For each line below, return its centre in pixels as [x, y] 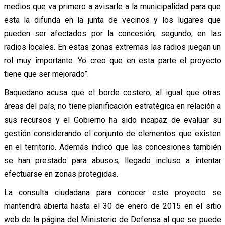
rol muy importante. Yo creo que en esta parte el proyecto [113, 61]
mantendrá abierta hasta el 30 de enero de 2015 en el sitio [113, 206]
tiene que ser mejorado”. [46, 74]
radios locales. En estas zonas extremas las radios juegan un [113, 47]
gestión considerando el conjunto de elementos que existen [113, 134]
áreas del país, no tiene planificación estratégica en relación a [113, 106]
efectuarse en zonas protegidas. [61, 174]
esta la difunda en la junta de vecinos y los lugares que [113, 20]
